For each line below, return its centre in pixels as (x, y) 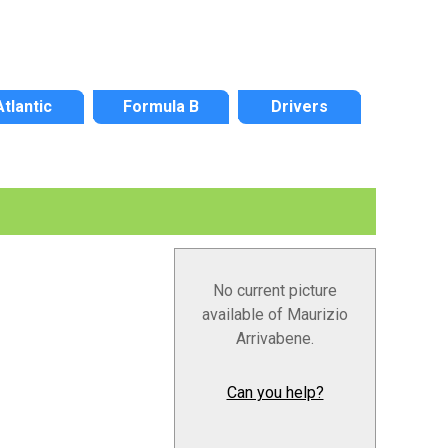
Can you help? (275, 392)
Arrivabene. (275, 338)
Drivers (300, 106)
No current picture (275, 290)
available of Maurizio (275, 314)
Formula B (161, 106)
